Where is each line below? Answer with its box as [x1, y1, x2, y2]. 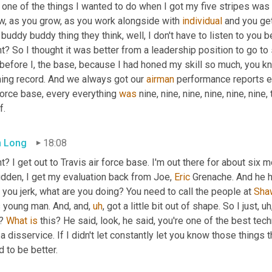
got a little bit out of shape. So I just [104, 200, 257, 212]
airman [146, 73, 174, 85]
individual [182, 15, 222, 27]
